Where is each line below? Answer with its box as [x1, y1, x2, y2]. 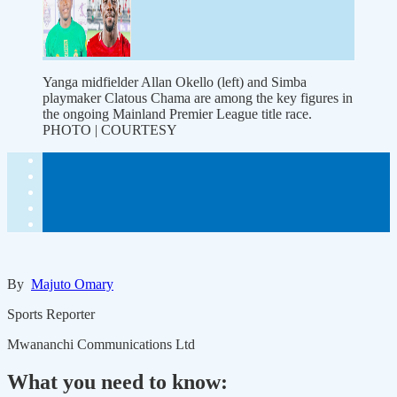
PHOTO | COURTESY [43, 122, 177, 138]
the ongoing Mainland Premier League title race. [43, 106, 312, 122]
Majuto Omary [31, 276, 113, 292]
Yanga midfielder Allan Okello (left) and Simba [43, 74, 307, 90]
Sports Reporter [7, 307, 95, 323]
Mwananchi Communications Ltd [7, 337, 195, 353]
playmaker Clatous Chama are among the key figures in [43, 90, 353, 106]
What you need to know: [7, 370, 228, 394]
